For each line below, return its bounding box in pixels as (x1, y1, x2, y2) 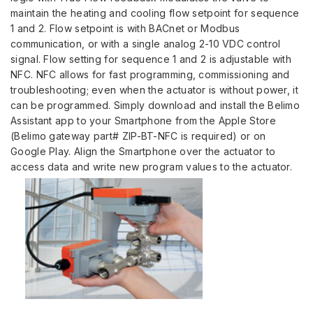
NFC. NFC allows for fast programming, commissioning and (10, 68, 290, 81)
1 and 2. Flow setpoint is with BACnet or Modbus (10, 22, 240, 35)
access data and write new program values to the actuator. (10, 161, 293, 173)
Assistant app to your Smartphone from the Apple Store (10, 115, 276, 127)
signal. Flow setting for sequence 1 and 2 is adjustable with (10, 53, 291, 66)
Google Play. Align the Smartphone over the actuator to (10, 145, 276, 158)
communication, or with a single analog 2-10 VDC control (10, 38, 281, 50)
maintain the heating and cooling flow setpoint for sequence (10, 7, 300, 20)
